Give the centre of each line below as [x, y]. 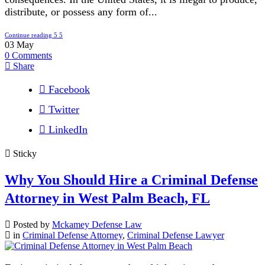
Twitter [64, 110]
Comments [32, 56]
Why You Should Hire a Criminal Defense [131, 180]
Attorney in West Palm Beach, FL [107, 198]
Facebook [69, 90]
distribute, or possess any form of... [81, 12]
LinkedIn [68, 130]
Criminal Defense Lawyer [176, 235]
